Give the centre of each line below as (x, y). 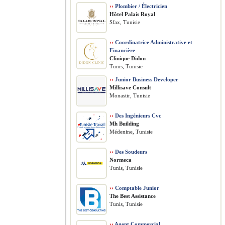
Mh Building (124, 124)
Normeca (121, 160)
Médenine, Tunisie (131, 132)
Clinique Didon (128, 58)
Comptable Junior (136, 188)
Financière (122, 50)
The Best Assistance (133, 196)
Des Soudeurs (130, 152)
